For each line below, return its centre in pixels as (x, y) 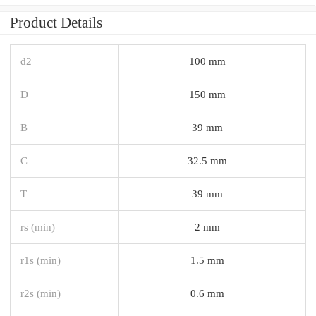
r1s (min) (41, 260)
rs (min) (38, 226)
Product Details (56, 22)
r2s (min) (41, 293)
